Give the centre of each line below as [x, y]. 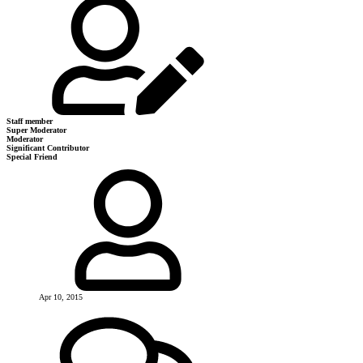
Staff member [30, 121]
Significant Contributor [48, 147]
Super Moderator [36, 130]
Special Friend [32, 156]
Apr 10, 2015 [61, 297]
